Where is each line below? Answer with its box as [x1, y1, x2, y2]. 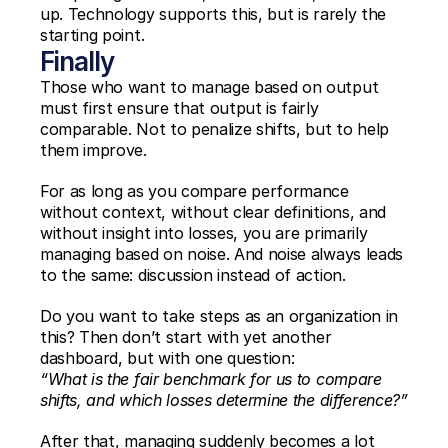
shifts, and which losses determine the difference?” [40, 390, 408, 410]
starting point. [40, 25, 145, 45]
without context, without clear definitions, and [40, 202, 386, 222]
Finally [40, 46, 114, 77]
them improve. [40, 140, 147, 160]
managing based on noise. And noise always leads [40, 244, 403, 264]
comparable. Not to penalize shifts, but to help [40, 119, 389, 139]
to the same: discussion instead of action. [40, 265, 346, 285]
